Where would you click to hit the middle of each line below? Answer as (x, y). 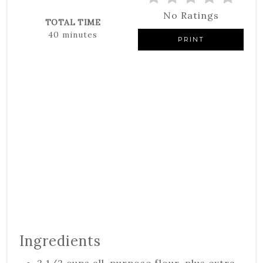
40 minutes (73, 35)
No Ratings (191, 15)
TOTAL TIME (73, 23)
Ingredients (60, 241)
